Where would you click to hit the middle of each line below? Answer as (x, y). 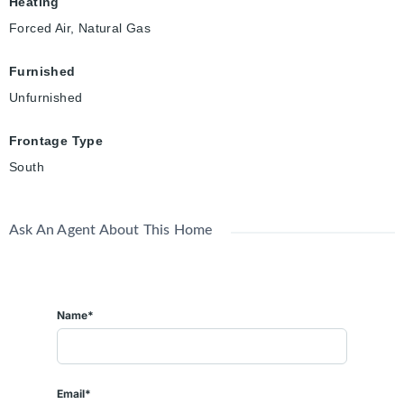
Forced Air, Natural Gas (80, 28)
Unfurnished (46, 98)
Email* (74, 394)
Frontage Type (56, 141)
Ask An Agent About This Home (111, 230)
